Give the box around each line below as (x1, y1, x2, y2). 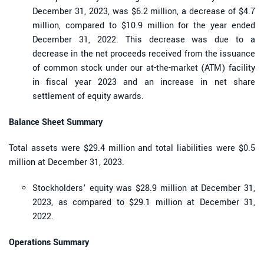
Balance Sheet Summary (9, 115, 103, 128)
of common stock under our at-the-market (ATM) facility (32, 61, 255, 74)
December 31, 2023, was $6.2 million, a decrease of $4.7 (32, 5, 255, 18)
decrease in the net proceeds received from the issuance (32, 47, 255, 60)
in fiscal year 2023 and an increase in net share (32, 75, 255, 88)
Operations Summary (9, 236, 89, 249)
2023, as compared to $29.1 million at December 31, (32, 196, 255, 209)
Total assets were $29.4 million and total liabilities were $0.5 (9, 141, 255, 154)
